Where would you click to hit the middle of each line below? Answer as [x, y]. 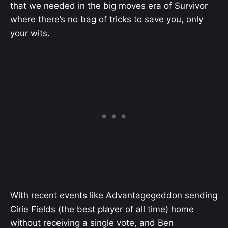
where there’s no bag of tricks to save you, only [107, 19]
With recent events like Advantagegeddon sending [114, 195]
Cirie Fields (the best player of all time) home [102, 209]
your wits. [30, 33]
